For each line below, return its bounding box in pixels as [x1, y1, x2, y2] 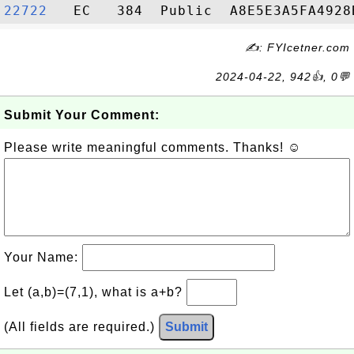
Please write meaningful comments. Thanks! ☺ [4, 141, 301, 154]
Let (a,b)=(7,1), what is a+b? [4, 285, 186, 299]
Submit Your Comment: [4, 108, 160, 122]
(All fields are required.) [4, 320, 159, 333]
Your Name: [4, 250, 82, 264]
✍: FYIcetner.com [245, 41, 350, 54]
